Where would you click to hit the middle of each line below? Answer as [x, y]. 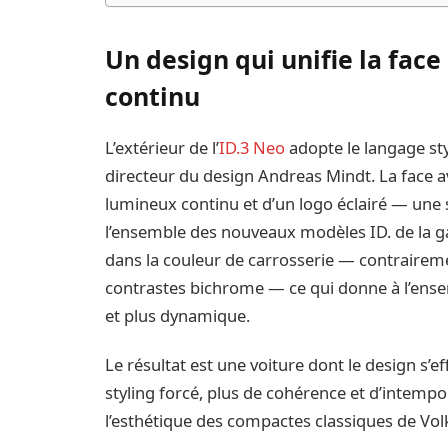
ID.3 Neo [252, 147]
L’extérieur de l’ [162, 147]
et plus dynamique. [178, 315]
